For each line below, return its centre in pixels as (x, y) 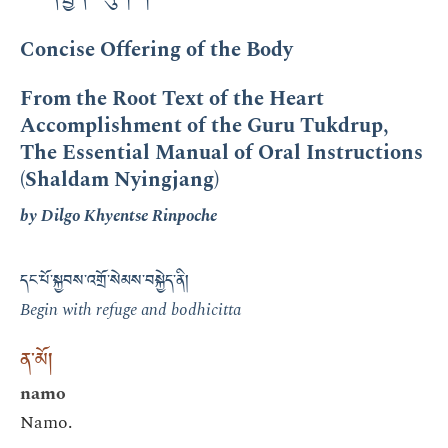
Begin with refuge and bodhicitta (130, 310)
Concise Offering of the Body (156, 50)
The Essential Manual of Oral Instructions (221, 152)
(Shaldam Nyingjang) (119, 179)
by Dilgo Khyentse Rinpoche (118, 216)
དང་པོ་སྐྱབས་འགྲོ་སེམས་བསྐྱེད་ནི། (104, 284)
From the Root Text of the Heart (172, 98)
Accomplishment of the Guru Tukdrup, (204, 125)
